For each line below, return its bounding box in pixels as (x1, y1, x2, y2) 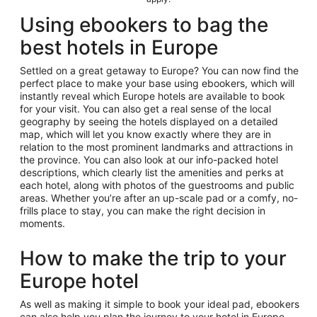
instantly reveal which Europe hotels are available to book (20, 89, 285, 102)
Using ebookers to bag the (20, 12, 268, 37)
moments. (20, 217, 65, 229)
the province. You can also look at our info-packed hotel (20, 153, 278, 166)
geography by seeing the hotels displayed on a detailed (20, 115, 278, 127)
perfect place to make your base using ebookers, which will (20, 76, 294, 89)
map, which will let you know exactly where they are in (20, 127, 271, 140)
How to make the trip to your (20, 246, 287, 270)
